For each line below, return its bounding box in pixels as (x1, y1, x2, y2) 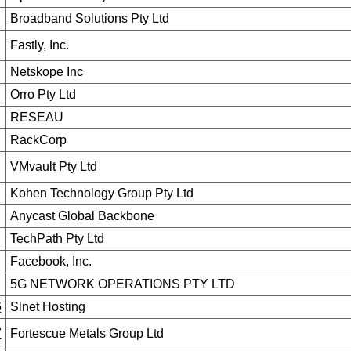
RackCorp (9, 133, 67, 147)
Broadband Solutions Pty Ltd (9, 12, 169, 25)
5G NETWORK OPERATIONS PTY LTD (9, 277, 235, 291)
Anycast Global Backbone (9, 209, 154, 223)
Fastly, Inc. (9, 38, 69, 52)
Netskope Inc (9, 65, 83, 78)
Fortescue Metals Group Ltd (9, 327, 164, 340)
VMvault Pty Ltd (9, 160, 97, 173)
